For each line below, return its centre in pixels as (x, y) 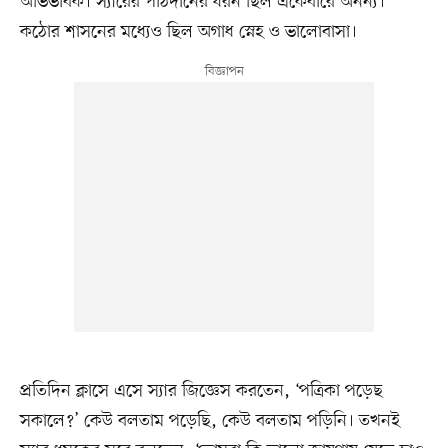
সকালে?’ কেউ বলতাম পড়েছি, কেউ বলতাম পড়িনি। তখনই (209, 421)
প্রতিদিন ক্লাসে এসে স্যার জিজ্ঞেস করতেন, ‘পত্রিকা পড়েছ (201, 391)
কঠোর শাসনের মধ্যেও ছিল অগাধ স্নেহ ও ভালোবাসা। (188, 31)
